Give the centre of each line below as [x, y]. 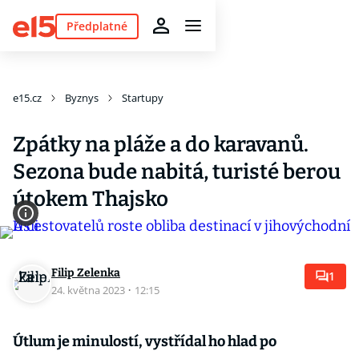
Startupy [143, 98]
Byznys [82, 98]
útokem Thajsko [91, 199]
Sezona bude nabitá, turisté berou [177, 172]
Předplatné [97, 26]
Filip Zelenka [86, 273]
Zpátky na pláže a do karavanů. [161, 145]
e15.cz [27, 98]
